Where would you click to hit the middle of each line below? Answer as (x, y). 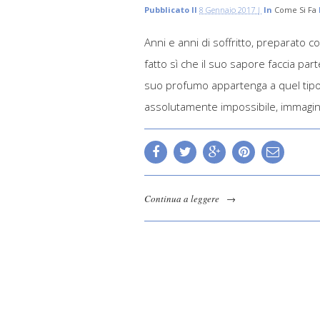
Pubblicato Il (172, 10)
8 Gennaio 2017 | (230, 10)
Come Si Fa (295, 10)
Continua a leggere (182, 198)
